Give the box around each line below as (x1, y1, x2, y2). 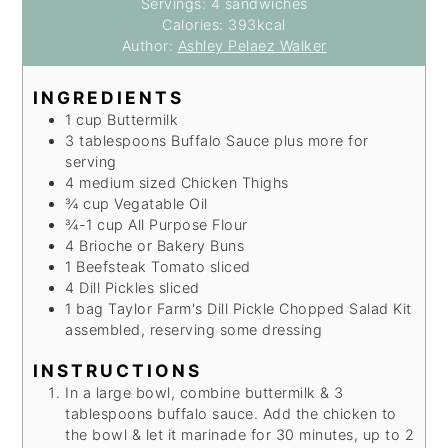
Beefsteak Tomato (76, 257, 206, 275)
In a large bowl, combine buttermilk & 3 (65, 384, 344, 402)
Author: (121, 37, 178, 54)
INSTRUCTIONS (33, 360, 203, 382)
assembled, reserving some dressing (65, 320, 323, 338)
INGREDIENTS (33, 86, 185, 108)
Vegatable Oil (114, 194, 208, 212)
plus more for (274, 131, 369, 149)
